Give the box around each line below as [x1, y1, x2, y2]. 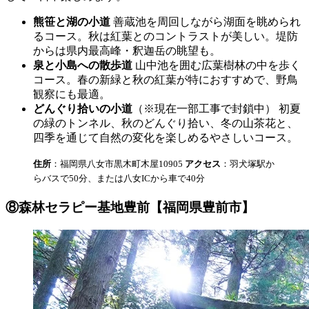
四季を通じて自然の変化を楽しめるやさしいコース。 [33, 132, 298, 144]
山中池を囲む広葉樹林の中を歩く [132, 59, 301, 72]
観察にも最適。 [33, 88, 110, 101]
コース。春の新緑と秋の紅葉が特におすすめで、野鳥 [33, 74, 298, 86]
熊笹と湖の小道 [33, 16, 110, 28]
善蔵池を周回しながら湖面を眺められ [110, 16, 301, 28]
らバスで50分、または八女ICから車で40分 [33, 173, 205, 184]
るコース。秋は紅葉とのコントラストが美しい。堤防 [33, 30, 298, 43]
